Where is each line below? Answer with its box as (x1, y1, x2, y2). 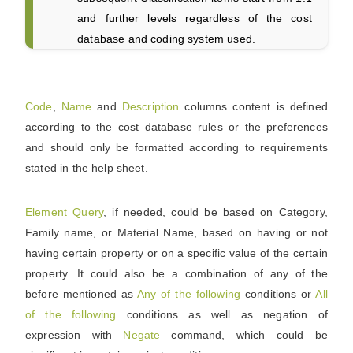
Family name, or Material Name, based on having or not (25, 226, 328, 239)
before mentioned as (25, 288, 138, 300)
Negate (123, 329, 161, 341)
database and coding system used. (77, 32, 255, 45)
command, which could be (160, 329, 328, 341)
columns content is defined (179, 100, 328, 113)
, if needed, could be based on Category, (103, 206, 328, 218)
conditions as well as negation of (116, 308, 328, 321)
